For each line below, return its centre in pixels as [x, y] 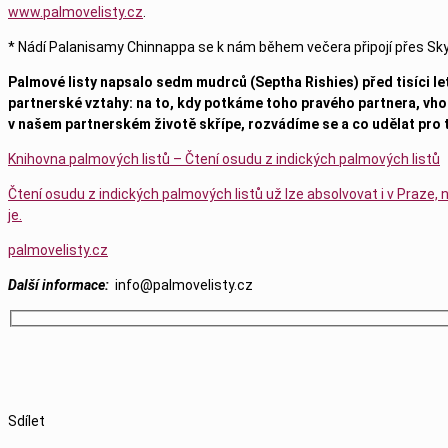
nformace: [80, 284]
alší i [31, 284]
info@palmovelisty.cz [184, 284]
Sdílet [26, 421]
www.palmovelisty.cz [75, 11]
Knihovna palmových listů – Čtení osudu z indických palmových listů [224, 158]
